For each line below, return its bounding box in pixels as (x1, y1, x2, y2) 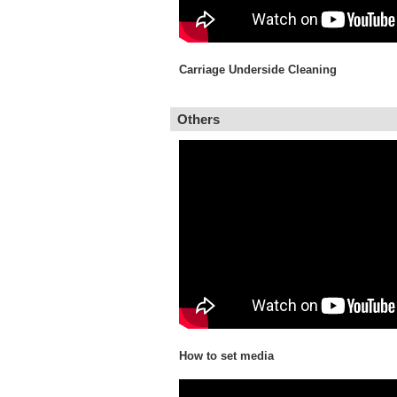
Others (177, 112, 220, 128)
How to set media (179, 349, 274, 363)
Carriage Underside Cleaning (179, 63, 337, 77)
